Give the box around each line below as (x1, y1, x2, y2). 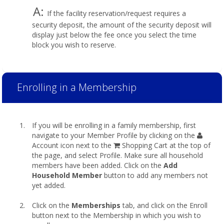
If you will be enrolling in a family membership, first (32, 120, 196, 130)
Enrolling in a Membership (17, 80, 136, 94)
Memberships (71, 200, 120, 210)
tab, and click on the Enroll (120, 200, 207, 210)
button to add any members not (102, 170, 208, 180)
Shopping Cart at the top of (120, 140, 210, 150)
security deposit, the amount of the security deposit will (32, 20, 211, 29)
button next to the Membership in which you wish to (32, 210, 201, 220)
